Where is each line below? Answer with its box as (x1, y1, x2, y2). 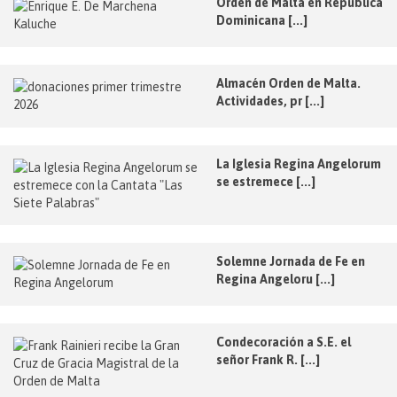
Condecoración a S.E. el (216, 334, 351, 349)
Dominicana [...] (216, 12, 307, 27)
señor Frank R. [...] (216, 352, 320, 367)
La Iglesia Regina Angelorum (216, 156, 381, 171)
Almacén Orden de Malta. (216, 75, 361, 90)
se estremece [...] (216, 174, 315, 189)
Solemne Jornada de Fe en (216, 253, 365, 269)
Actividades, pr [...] (216, 93, 324, 108)
